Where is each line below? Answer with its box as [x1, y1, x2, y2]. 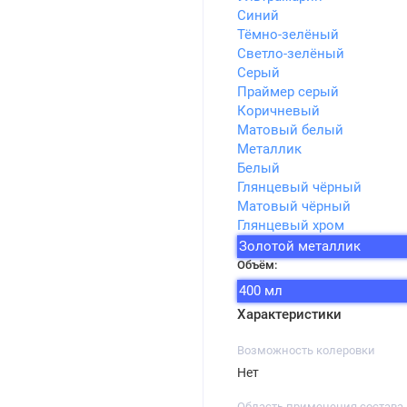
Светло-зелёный [236, 45, 344, 63]
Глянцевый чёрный [236, 179, 362, 196]
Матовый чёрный [236, 198, 351, 215]
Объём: [236, 258, 277, 273]
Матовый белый [236, 122, 343, 139]
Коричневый [236, 103, 320, 120]
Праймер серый [236, 84, 339, 101]
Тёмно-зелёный [236, 26, 339, 44]
